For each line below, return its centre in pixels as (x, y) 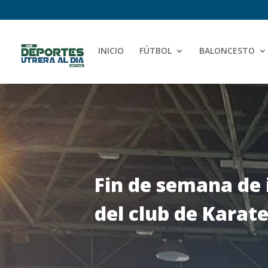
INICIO (111, 50)
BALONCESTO (227, 50)
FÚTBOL (156, 50)
